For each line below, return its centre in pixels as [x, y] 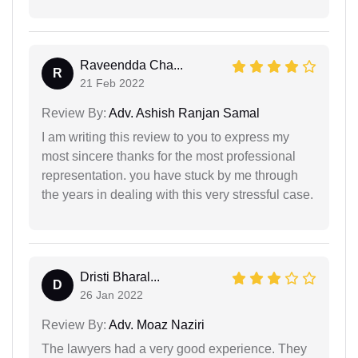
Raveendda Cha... [131, 65]
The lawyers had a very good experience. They [174, 349]
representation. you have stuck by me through [170, 175]
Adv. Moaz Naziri [155, 325]
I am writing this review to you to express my [165, 137]
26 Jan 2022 [111, 295]
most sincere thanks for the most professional [169, 156]
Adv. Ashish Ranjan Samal [183, 113]
